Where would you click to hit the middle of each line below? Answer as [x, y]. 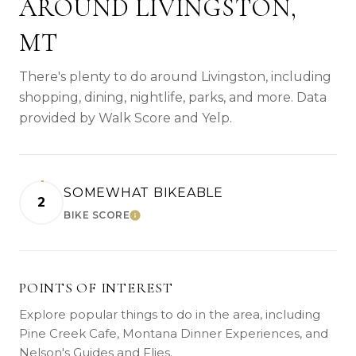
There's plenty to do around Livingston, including [175, 76]
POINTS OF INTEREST [96, 287]
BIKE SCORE [97, 215]
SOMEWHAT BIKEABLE [143, 192]
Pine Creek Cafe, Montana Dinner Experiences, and [174, 333]
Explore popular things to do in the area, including [170, 314]
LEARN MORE [168, 220]
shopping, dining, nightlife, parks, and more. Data [173, 97]
